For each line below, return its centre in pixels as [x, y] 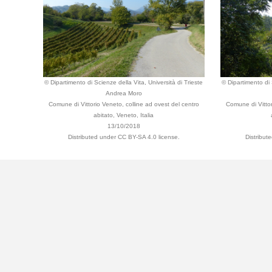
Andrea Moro [124, 93]
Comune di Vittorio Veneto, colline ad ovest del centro [124, 104]
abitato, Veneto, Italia [124, 115]
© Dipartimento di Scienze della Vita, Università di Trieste [124, 82]
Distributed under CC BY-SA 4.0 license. [124, 137]
